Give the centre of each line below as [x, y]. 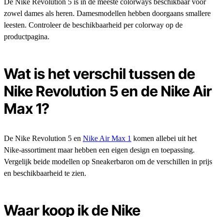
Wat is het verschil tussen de [100, 74]
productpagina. [27, 37]
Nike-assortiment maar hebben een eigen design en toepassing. [99, 150]
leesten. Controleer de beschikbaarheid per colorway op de [93, 25]
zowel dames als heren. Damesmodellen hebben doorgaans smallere [107, 14]
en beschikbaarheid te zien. [45, 173]
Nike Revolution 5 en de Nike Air [108, 91]
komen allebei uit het [164, 139]
